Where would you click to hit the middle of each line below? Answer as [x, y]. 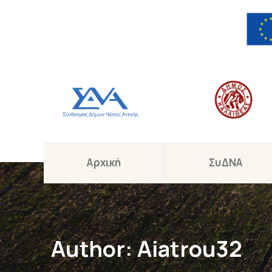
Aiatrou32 [190, 249]
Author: [94, 249]
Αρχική [104, 163]
